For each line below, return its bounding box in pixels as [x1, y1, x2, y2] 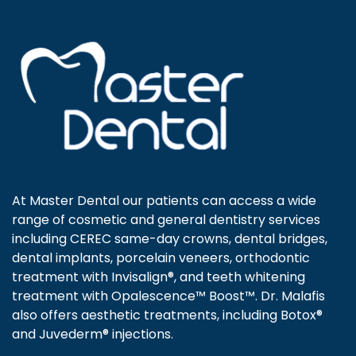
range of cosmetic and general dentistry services [12, 210, 320, 229]
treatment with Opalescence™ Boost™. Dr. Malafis [12, 286, 325, 305]
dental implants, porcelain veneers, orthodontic [12, 248, 310, 267]
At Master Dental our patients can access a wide [12, 191, 316, 210]
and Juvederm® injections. [12, 324, 173, 343]
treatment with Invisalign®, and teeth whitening [12, 267, 305, 286]
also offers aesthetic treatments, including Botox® [12, 305, 323, 324]
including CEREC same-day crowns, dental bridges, [12, 229, 327, 248]
